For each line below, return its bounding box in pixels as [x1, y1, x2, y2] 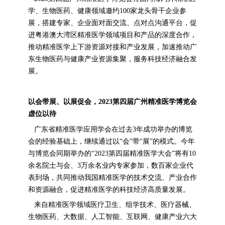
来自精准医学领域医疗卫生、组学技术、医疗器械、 [28, 201, 196, 209]
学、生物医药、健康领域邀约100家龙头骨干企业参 [28, 7, 186, 15]
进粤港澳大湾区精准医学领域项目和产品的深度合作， [28, 31, 197, 39]
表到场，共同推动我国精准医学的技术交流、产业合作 [28, 173, 197, 181]
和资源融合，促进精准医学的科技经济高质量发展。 [28, 185, 192, 193]
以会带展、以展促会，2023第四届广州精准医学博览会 [28, 98, 197, 106]
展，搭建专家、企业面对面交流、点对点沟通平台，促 [28, 19, 197, 27]
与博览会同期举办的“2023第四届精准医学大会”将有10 [28, 149, 196, 157]
